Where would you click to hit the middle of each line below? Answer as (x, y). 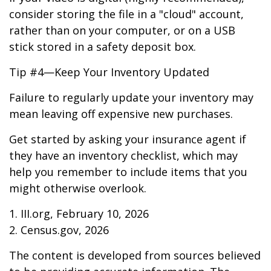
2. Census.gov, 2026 (59, 230)
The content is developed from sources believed (135, 255)
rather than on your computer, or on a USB (122, 30)
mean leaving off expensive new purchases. (121, 114)
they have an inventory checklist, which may (123, 155)
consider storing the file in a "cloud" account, (126, 14)
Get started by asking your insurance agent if (128, 139)
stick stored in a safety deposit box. (103, 47)
